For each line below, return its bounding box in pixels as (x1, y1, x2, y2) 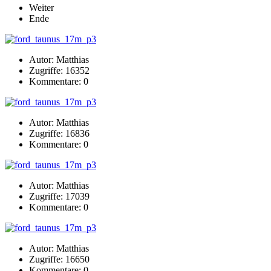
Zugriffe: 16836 (29, 128, 90, 139)
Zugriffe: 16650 (29, 253, 90, 264)
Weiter (29, 2, 54, 13)
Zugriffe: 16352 (29, 65, 90, 76)
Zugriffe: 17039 (29, 191, 90, 201)
